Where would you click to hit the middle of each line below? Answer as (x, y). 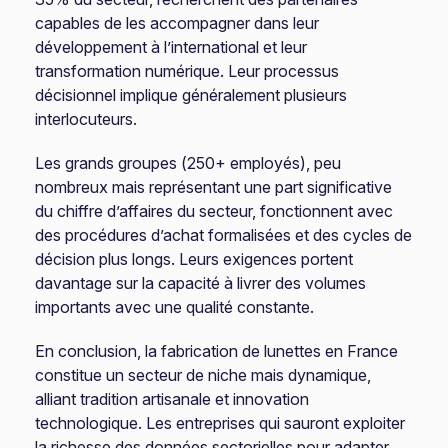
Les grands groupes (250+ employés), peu (188, 163)
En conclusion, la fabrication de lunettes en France (217, 351)
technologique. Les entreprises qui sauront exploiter (220, 423)
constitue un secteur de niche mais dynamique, (203, 375)
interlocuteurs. (86, 119)
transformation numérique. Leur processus (187, 71)
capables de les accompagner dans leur (177, 23)
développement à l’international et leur (171, 47)
